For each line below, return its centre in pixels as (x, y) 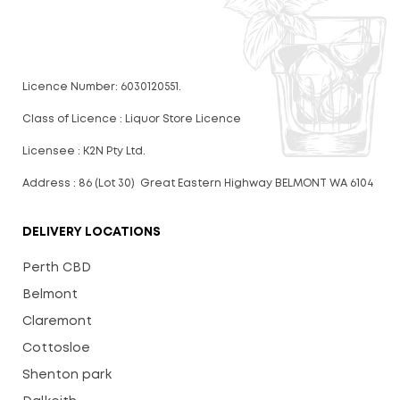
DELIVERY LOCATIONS (92, 233)
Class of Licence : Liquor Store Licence (132, 120)
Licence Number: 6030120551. (102, 87)
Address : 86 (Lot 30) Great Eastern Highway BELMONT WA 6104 (198, 184)
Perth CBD (57, 268)
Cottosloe (56, 349)
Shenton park (67, 375)
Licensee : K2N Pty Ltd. (84, 152)
